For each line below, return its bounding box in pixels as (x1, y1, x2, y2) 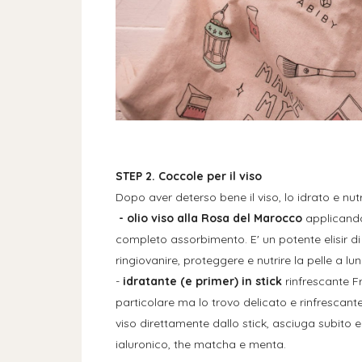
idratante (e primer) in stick (122, 273, 285, 288)
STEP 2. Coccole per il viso (115, 168, 262, 183)
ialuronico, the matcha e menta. (115, 336, 286, 351)
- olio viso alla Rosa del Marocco (115, 210, 305, 225)
